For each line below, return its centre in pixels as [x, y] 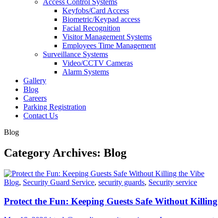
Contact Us [41, 116]
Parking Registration [55, 107]
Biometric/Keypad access [101, 19]
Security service [173, 182]
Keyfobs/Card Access [96, 10]
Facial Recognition [91, 28]
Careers [35, 98]
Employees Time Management [109, 45]
